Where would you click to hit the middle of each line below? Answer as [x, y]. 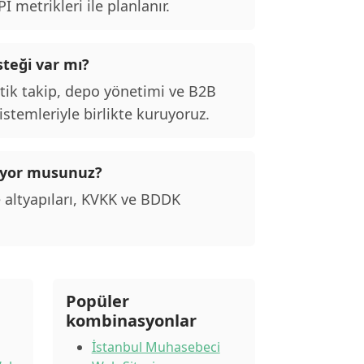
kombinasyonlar [131, 321]
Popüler [97, 301]
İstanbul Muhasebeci [156, 347]
